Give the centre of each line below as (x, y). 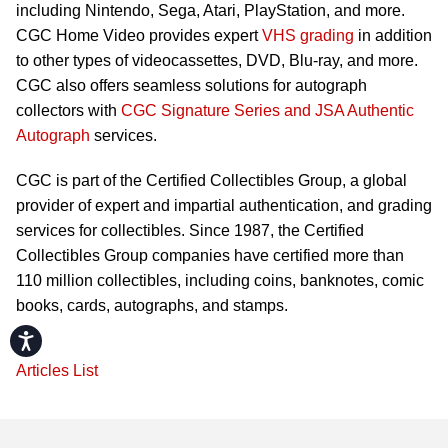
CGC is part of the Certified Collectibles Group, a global (211, 181)
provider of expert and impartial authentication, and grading (224, 206)
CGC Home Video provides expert (139, 36)
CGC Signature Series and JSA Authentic (267, 111)
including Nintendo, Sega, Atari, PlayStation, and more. (210, 11)
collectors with (68, 111)
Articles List (57, 371)
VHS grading (308, 36)
